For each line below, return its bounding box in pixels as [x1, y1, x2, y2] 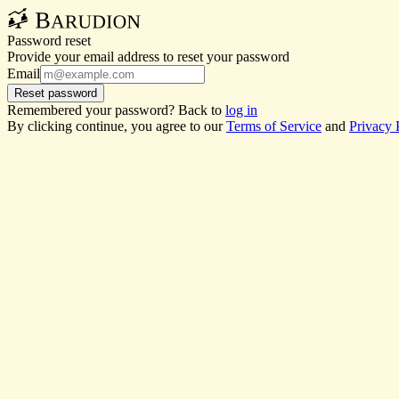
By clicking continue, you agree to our [7, 118, 223, 134]
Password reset [7, 33, 91, 48]
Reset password [14, 86, 97, 100]
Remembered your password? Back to [7, 102, 222, 118]
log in [225, 102, 257, 118]
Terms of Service [226, 118, 322, 134]
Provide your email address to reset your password [7, 49, 289, 64]
